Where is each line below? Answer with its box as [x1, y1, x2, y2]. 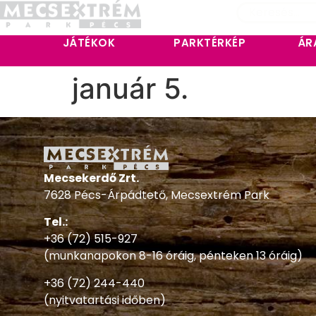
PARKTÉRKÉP [174, 35, 246, 50]
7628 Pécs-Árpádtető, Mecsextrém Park [44, 187, 269, 204]
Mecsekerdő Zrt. [44, 170, 139, 187]
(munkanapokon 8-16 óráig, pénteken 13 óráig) [44, 248, 303, 265]
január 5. [72, 71, 188, 106]
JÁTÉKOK [62, 35, 116, 50]
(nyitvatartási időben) [44, 291, 166, 308]
